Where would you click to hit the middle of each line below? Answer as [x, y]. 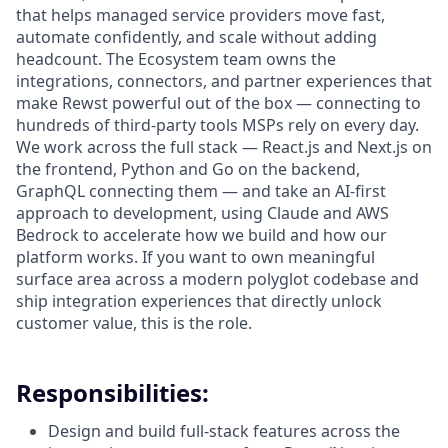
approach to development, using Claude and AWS [202, 213]
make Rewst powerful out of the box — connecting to [218, 103]
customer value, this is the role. [134, 323]
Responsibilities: [112, 392]
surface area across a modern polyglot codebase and [217, 279]
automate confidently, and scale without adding [196, 37]
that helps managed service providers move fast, [200, 15]
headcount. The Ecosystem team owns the [176, 59]
